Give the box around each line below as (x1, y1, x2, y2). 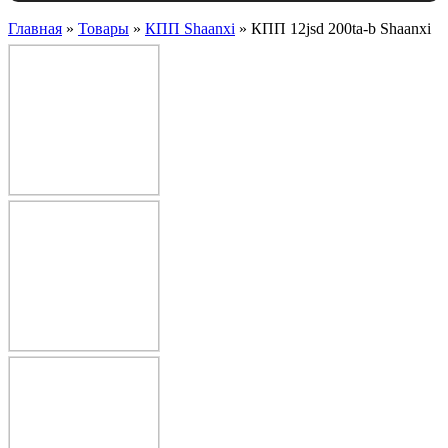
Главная (8, 20, 62, 37)
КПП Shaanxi (145, 20, 235, 37)
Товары (78, 20, 129, 37)
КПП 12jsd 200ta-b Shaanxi (251, 20, 431, 37)
